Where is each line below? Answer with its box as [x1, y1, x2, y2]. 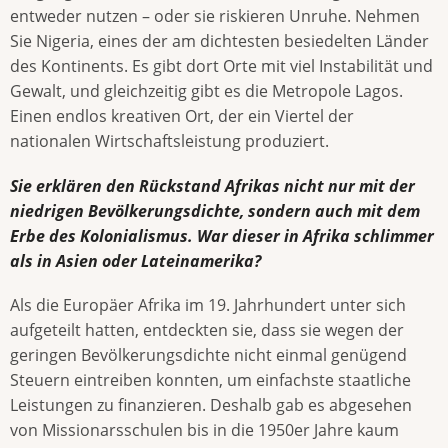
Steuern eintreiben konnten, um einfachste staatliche [10, 368, 411, 391]
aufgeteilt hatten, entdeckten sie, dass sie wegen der [10, 318, 404, 341]
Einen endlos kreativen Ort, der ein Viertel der [10, 105, 354, 128]
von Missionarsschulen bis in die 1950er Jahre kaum [10, 418, 399, 441]
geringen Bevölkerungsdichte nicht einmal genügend [10, 343, 407, 366]
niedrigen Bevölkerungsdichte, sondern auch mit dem [10, 199, 420, 222]
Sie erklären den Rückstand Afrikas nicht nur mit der [10, 174, 415, 197]
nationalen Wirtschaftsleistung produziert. [10, 130, 329, 153]
